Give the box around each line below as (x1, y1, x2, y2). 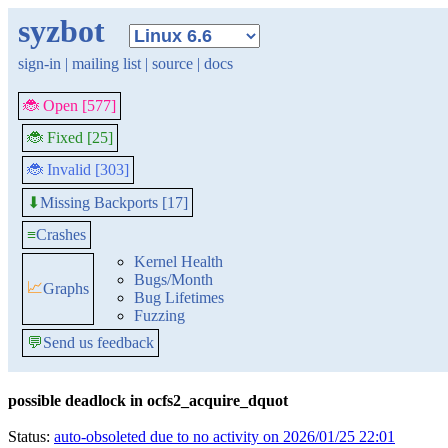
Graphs (43, 280, 89, 297)
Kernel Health (134, 253, 223, 270)
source (152, 55, 193, 72)
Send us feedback (43, 334, 154, 351)
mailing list (72, 55, 141, 72)
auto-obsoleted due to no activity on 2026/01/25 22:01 (54, 428, 395, 445)
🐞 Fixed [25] (27, 129, 113, 146)
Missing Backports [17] (40, 193, 188, 211)
